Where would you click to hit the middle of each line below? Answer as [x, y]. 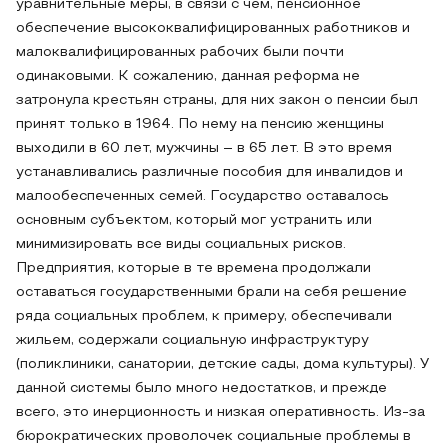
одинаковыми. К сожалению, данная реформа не [188, 76]
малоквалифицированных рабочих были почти [180, 52]
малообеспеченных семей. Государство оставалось [202, 196]
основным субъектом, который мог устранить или [194, 220]
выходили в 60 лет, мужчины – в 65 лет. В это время [204, 148]
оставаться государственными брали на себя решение [211, 292]
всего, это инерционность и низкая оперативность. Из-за [220, 412]
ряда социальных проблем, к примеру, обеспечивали [204, 316]
